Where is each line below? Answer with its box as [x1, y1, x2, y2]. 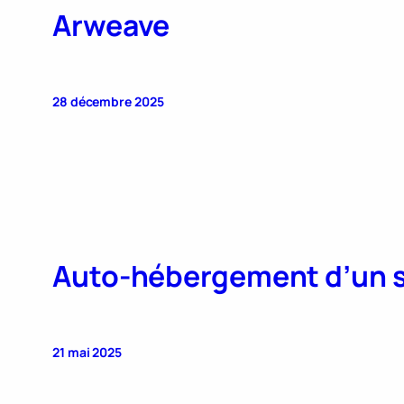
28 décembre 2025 [52, 92, 164, 110]
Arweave [52, 5, 170, 45]
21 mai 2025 [52, 343, 122, 361]
